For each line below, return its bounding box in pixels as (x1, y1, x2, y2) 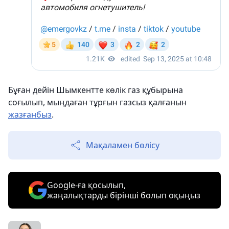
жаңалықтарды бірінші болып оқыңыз (47, 190, 200, 201)
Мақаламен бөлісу (86, 140, 159, 151)
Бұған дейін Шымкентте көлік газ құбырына (8, 84, 183, 96)
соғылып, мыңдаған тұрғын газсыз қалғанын (8, 97, 187, 108)
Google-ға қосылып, (47, 179, 126, 191)
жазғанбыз (8, 109, 52, 120)
